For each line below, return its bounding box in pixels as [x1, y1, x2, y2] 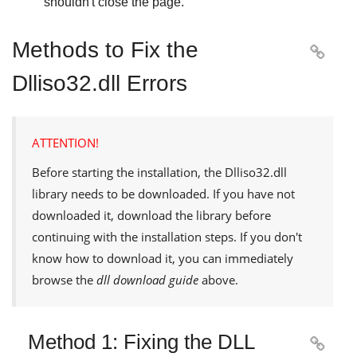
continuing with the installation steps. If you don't [32, 228, 302, 245]
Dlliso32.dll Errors [12, 70, 187, 96]
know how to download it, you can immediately [32, 249, 293, 266]
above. [198, 271, 238, 288]
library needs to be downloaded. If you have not [32, 185, 295, 202]
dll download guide [96, 271, 198, 288]
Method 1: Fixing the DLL [28, 329, 254, 354]
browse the [32, 271, 96, 288]
